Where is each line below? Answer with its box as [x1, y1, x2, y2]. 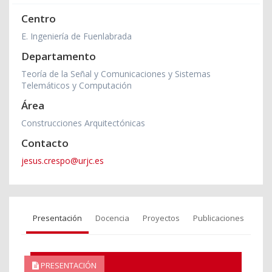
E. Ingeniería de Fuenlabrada [21, 30, 132, 42]
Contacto [21, 136, 69, 151]
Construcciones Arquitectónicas [21, 117, 145, 129]
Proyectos [143, 212, 180, 224]
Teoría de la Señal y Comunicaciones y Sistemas [21, 68, 211, 80]
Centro [21, 12, 56, 26]
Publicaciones [193, 212, 244, 224]
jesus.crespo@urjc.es [21, 155, 104, 167]
